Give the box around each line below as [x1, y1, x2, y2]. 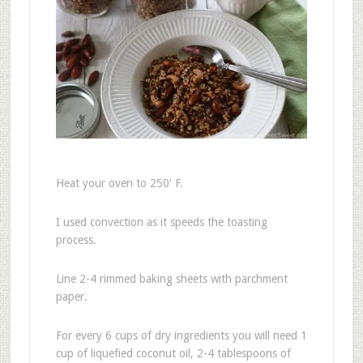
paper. [55, 290, 88, 304]
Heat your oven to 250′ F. [55, 177, 183, 190]
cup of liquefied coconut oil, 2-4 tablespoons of [55, 347, 291, 361]
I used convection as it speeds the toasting [55, 216, 267, 229]
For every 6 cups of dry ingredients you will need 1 [55, 329, 307, 343]
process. [55, 233, 96, 247]
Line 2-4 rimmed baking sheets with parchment [55, 272, 288, 286]
